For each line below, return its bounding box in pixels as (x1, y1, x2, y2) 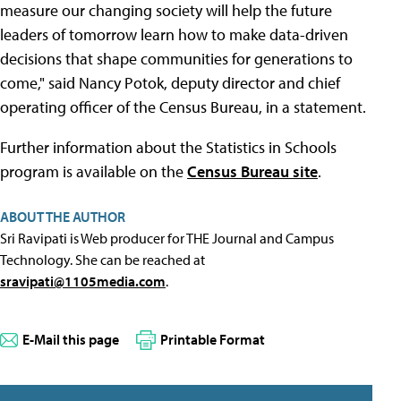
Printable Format (160, 330, 265, 348)
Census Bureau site (187, 161, 318, 182)
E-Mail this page (22, 330, 119, 348)
